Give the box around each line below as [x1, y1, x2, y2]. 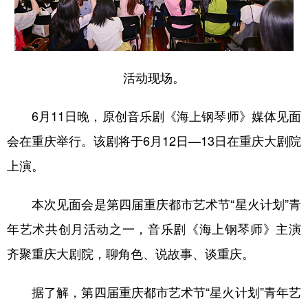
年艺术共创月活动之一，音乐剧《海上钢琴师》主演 [7, 219, 301, 238]
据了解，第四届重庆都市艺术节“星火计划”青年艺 [7, 283, 301, 301]
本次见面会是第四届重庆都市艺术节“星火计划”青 [7, 195, 301, 213]
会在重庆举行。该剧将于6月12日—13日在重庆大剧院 [7, 131, 301, 150]
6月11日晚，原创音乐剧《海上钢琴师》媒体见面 [7, 107, 301, 125]
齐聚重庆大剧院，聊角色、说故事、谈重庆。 [7, 244, 254, 263]
